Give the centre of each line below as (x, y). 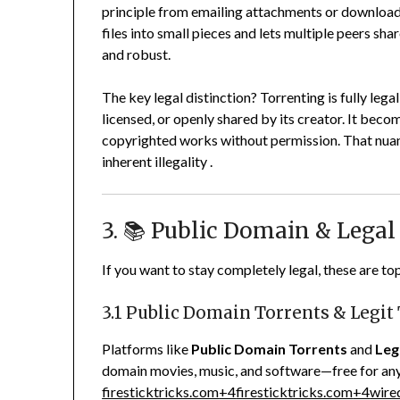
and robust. (137, 54)
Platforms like (147, 349)
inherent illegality (155, 162)
